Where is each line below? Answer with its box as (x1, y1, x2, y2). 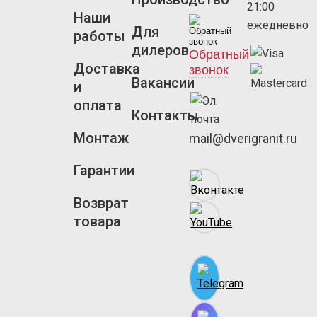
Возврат (74, 195, 129, 212)
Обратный (189, 47, 250, 62)
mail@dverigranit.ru (189, 130, 298, 146)
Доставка (74, 60, 140, 77)
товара (74, 213, 121, 230)
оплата (74, 97, 122, 114)
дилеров (131, 42, 189, 59)
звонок (189, 63, 229, 77)
